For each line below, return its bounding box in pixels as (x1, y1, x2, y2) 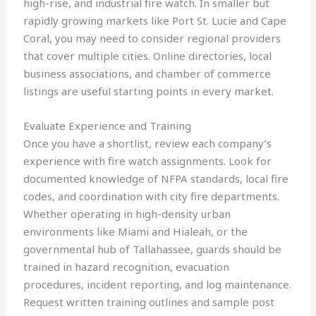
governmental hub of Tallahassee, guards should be (23, 242, 282, 257)
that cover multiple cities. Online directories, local (23, 49, 272, 63)
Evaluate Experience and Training (23, 119, 192, 133)
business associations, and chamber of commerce (23, 66, 272, 81)
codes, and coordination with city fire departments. (23, 189, 280, 204)
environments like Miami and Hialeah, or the (23, 224, 248, 239)
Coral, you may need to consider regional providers (23, 31, 281, 46)
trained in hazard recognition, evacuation (23, 260, 230, 274)
